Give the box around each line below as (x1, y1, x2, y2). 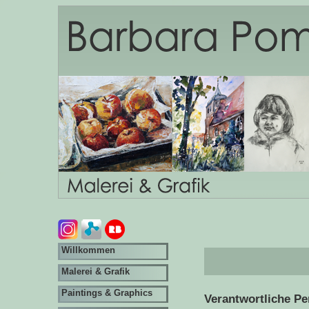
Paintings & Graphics (61, 288, 152, 298)
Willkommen (61, 245, 115, 255)
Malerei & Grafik (61, 266, 130, 277)
